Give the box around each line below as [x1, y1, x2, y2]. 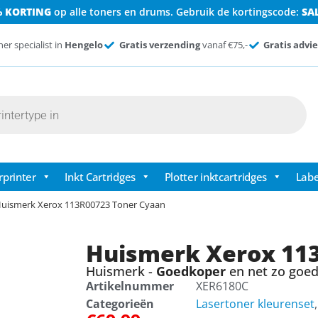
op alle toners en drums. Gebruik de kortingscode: [50, 5, 302, 18]
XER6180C [195, 278, 248, 295]
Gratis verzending [119, 38, 200, 51]
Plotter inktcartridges [164, 170, 268, 185]
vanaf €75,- [199, 38, 248, 51]
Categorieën [85, 296, 154, 312]
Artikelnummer [85, 278, 174, 295]
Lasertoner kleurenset [195, 296, 314, 312]
